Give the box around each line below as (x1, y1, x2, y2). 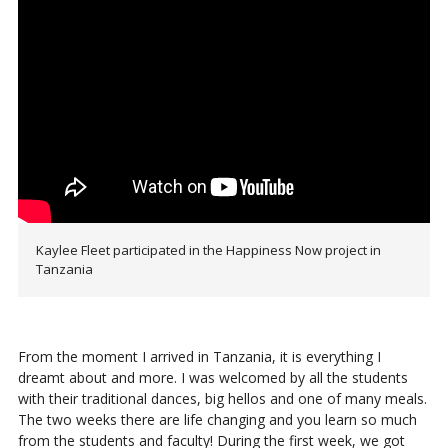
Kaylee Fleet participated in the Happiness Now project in (35, 241, 381, 260)
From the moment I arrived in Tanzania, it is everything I (17, 347, 381, 367)
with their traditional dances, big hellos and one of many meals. (17, 389, 427, 409)
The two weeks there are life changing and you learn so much (17, 410, 417, 430)
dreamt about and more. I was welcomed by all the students (17, 368, 408, 388)
